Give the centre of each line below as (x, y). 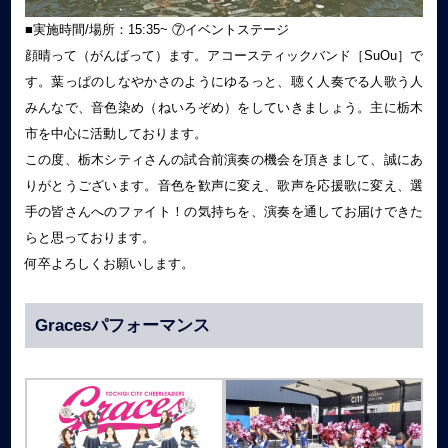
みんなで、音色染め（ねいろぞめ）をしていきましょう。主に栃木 (224, 108)
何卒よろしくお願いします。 (109, 264)
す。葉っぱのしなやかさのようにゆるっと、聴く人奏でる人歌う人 (224, 82)
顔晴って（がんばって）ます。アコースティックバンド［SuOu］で (224, 56)
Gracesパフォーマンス (122, 326)
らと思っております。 (89, 238)
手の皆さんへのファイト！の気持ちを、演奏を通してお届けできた (224, 212)
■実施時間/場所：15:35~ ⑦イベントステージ (156, 30)
